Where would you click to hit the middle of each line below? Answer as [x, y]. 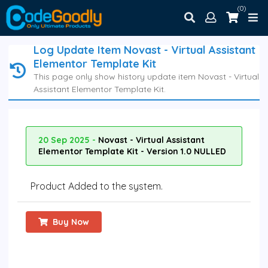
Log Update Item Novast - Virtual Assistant [144, 50]
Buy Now [71, 222]
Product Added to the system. [97, 186]
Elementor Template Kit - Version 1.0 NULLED [132, 152]
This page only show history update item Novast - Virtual [146, 77]
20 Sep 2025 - [68, 140]
